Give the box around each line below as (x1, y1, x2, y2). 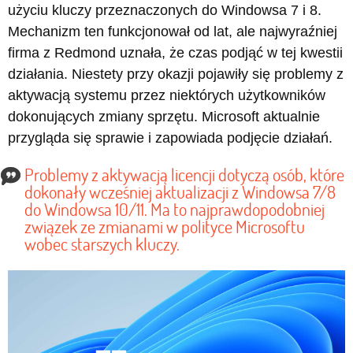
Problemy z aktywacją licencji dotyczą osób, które (24, 163, 344, 187)
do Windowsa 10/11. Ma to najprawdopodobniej (24, 198, 325, 221)
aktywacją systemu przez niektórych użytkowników (8, 87, 325, 104)
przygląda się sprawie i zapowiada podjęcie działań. (8, 130, 333, 147)
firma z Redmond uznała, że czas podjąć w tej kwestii (8, 45, 343, 61)
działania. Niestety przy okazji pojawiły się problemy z (8, 66, 344, 83)
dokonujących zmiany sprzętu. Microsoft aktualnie (8, 109, 320, 125)
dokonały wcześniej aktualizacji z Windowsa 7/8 (24, 180, 336, 204)
